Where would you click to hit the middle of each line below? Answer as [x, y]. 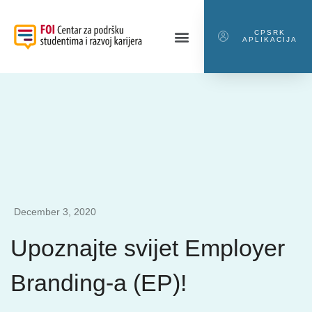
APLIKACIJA [270, 39]
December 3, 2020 [55, 211]
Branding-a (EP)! [99, 282]
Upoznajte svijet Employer [148, 248]
